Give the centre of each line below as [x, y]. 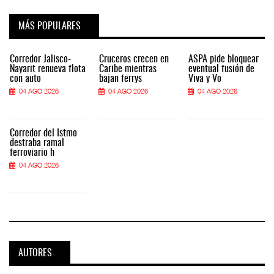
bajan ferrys [120, 79]
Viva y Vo [205, 79]
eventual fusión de [221, 69]
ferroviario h [32, 153]
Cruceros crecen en [134, 59]
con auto [25, 79]
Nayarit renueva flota [48, 69]
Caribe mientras [128, 69]
